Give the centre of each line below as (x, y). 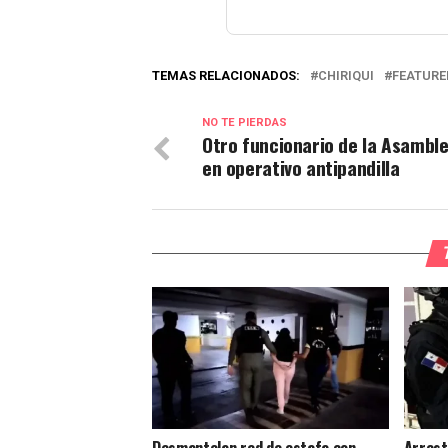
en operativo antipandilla (301, 168)
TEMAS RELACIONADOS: (226, 76)
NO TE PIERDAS (244, 123)
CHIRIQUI (346, 76)
